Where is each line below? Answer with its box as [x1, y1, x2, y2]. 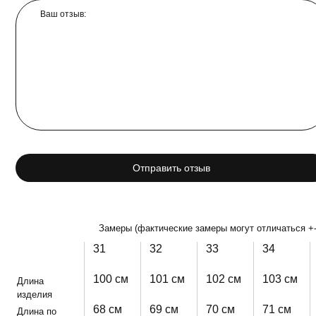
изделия [17, 289, 52, 300]
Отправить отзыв [133, 162, 210, 174]
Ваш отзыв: [40, 9, 86, 19]
